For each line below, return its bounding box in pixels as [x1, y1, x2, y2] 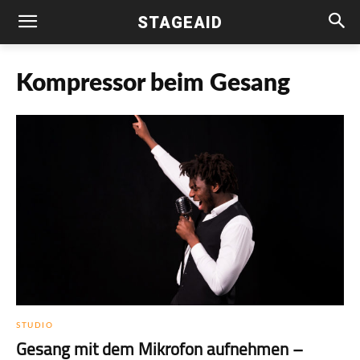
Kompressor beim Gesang [16, 72, 290, 96]
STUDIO [16, 321, 53, 329]
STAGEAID [137, 12, 223, 32]
